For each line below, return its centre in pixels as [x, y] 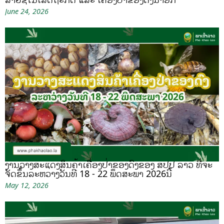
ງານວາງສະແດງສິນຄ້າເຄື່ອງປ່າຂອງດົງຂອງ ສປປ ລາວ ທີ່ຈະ [109, 165]
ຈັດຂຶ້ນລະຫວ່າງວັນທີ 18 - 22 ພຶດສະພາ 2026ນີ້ [88, 174]
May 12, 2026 [27, 185]
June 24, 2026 [27, 11]
